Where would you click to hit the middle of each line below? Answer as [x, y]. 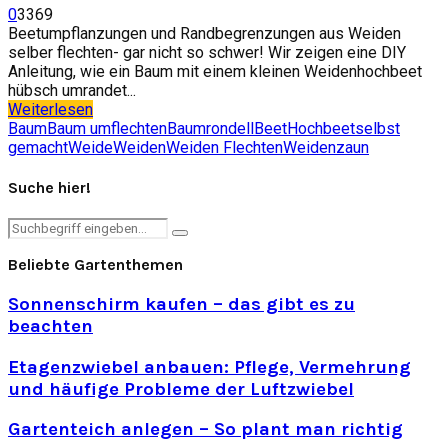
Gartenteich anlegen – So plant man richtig [205, 429]
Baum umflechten [107, 128]
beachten [50, 326]
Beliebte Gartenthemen [95, 265]
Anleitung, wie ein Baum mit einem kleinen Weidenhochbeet [215, 71]
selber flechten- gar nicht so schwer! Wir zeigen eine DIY [207, 52]
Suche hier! [49, 188]
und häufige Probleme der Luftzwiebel [181, 388]
